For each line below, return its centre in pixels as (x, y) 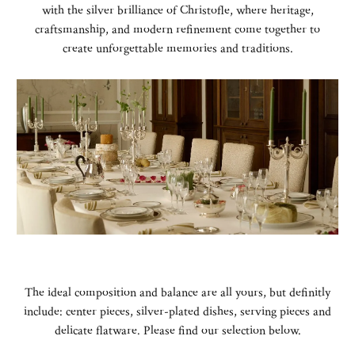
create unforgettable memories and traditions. (177, 48)
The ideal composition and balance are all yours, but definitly (177, 292)
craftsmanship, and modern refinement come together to (177, 29)
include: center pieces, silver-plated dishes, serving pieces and (177, 311)
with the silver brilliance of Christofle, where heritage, (177, 10)
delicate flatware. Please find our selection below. (177, 330)
